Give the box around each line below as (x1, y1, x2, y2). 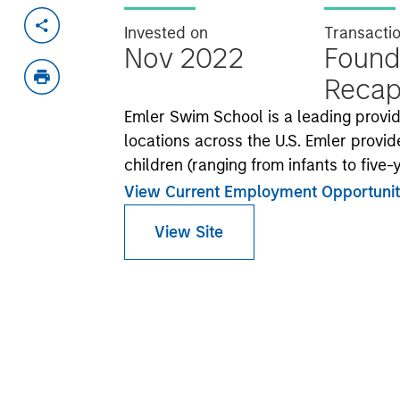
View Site (154, 221, 224, 242)
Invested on (123, 23, 208, 43)
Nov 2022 (123, 41, 243, 75)
